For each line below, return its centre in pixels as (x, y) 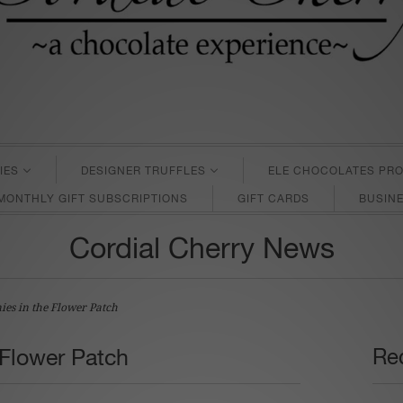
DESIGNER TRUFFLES (143, 170)
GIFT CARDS (273, 198)
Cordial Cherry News (201, 247)
